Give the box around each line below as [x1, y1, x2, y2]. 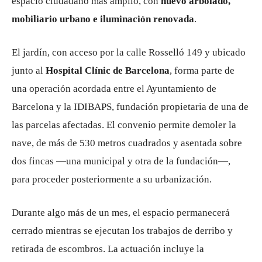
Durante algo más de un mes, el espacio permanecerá [12, 207, 230, 218]
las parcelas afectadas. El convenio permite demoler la [12, 119, 236, 130]
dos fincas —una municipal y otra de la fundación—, [12, 156, 230, 167]
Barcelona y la [12, 101, 74, 112]
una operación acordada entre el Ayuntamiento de [12, 83, 216, 94]
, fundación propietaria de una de [112, 101, 249, 112]
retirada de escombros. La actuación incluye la [12, 243, 204, 254]
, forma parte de [170, 65, 235, 76]
